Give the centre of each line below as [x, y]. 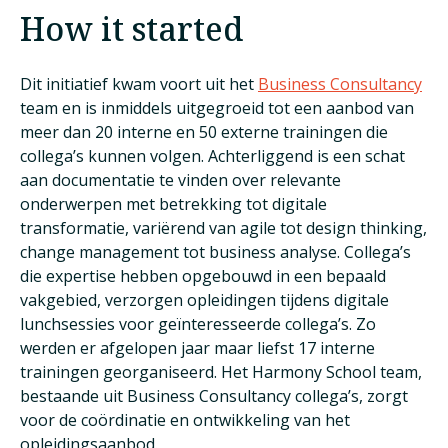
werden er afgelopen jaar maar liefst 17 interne [197, 348]
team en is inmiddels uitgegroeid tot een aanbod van [217, 108]
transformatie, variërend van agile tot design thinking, [223, 228]
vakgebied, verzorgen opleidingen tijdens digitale [204, 300]
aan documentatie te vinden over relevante [180, 180]
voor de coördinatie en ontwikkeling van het [185, 420]
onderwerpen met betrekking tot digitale [173, 204]
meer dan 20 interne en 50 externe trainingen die [204, 132]
